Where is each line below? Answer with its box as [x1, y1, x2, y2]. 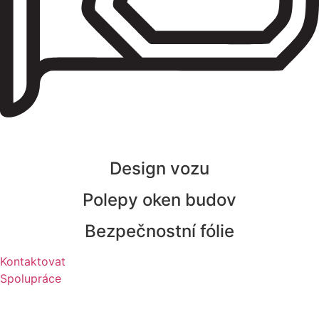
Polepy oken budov [83, 189, 236, 211]
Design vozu [110, 158, 209, 179]
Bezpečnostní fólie [85, 221, 234, 242]
